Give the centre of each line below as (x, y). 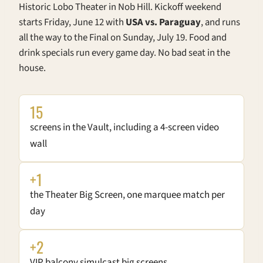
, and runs (220, 23)
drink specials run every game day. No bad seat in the (124, 53)
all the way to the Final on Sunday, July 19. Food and (123, 38)
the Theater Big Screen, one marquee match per (127, 195)
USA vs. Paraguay (163, 23)
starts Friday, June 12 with (72, 23)
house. (32, 68)
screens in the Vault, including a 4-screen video (124, 128)
